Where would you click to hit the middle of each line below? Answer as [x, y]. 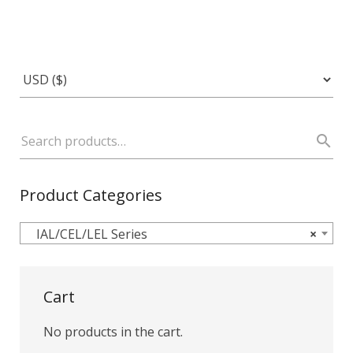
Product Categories [91, 195]
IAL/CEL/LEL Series [87, 234]
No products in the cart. [113, 332]
